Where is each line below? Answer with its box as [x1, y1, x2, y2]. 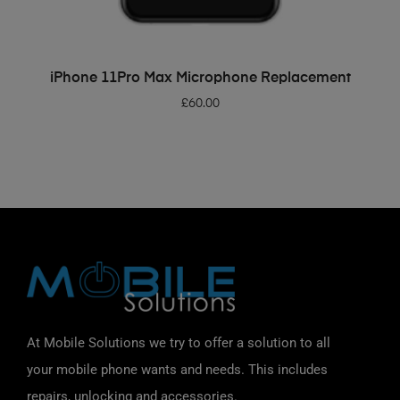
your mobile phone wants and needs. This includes [27, 361, 328, 378]
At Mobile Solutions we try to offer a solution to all [27, 334, 330, 351]
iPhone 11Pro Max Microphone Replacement [49, 71, 351, 87]
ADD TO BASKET [160, 66, 252, 79]
